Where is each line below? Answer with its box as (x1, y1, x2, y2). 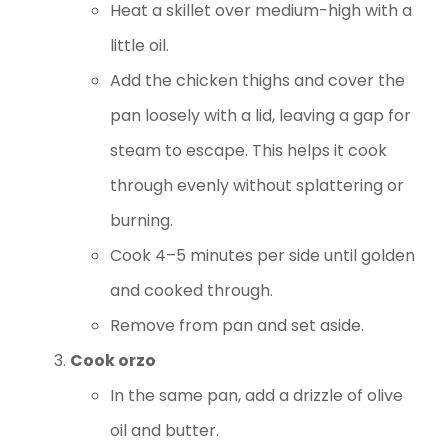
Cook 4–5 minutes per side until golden (110, 243, 415, 267)
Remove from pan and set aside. (110, 313, 364, 337)
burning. (110, 208, 173, 232)
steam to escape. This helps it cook (110, 138, 387, 162)
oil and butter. (110, 418, 219, 442)
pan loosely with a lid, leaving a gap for (110, 103, 411, 127)
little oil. (110, 33, 169, 57)
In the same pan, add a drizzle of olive (110, 383, 403, 407)
